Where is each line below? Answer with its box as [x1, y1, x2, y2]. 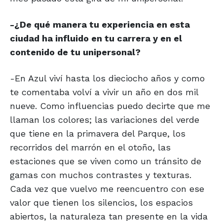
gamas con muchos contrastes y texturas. [10, 170, 191, 181]
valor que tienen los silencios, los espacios [10, 197, 193, 208]
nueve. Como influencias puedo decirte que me [10, 101, 210, 111]
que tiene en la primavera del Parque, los [10, 128, 185, 139]
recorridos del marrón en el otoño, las [10, 142, 171, 153]
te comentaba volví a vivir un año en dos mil [10, 87, 198, 98]
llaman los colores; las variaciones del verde [10, 114, 199, 125]
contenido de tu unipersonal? [10, 47, 141, 58]
